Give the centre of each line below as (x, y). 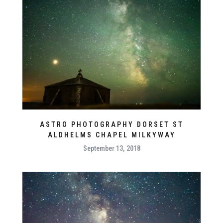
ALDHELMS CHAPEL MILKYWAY (111, 135)
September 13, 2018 (111, 149)
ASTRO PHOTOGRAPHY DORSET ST (111, 125)
